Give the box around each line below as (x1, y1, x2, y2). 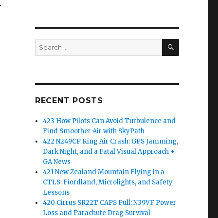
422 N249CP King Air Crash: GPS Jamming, (43, 137, 179, 146)
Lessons (43, 188, 70, 197)
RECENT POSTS (35, 96, 103, 106)
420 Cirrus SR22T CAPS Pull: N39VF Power (43, 199, 177, 207)
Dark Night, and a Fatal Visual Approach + (43, 147, 175, 156)
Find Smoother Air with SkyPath (43, 127, 145, 136)
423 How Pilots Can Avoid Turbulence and (43, 117, 176, 126)
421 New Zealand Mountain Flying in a (43, 168, 165, 177)
